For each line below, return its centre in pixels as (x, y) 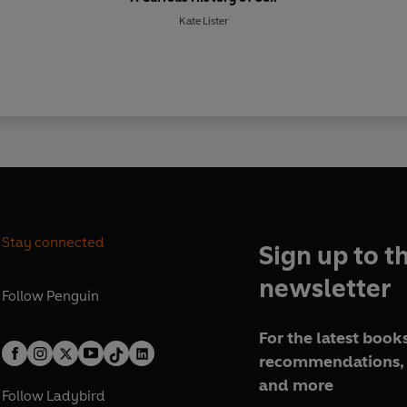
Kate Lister (203, 21)
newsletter (324, 288)
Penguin (73, 295)
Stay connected (54, 243)
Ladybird (76, 396)
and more (296, 385)
